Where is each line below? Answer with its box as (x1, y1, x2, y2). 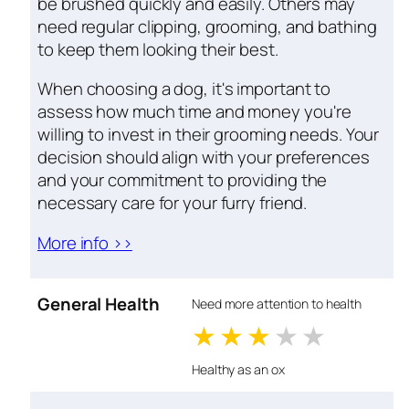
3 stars (276, 317, 360, 355)
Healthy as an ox (192, 361, 285, 379)
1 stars (221, 317, 300, 355)
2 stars (248, 317, 333, 355)
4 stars (303, 317, 389, 355)
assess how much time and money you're (37, 100, 352, 124)
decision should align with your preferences (37, 145, 370, 170)
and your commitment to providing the (37, 168, 328, 193)
